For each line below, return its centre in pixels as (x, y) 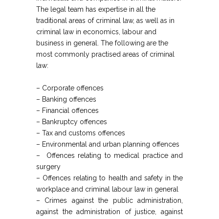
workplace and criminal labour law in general (107, 189)
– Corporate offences (70, 88)
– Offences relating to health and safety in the (109, 178)
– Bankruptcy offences (72, 122)
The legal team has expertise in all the (96, 9)
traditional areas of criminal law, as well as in (105, 21)
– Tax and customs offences (81, 133)
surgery (48, 167)
